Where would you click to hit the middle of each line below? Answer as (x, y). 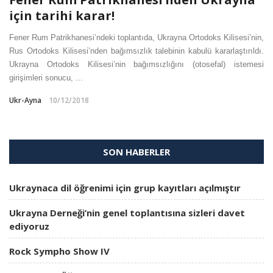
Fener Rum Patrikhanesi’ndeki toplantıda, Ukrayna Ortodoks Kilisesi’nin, (136, 38)
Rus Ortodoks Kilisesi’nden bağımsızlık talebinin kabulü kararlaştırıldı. (136, 51)
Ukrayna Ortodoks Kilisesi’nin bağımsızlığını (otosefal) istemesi (136, 65)
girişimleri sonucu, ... (46, 78)
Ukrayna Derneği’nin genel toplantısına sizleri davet (127, 213)
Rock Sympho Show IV (59, 251)
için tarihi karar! (62, 16)
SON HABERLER (136, 152)
